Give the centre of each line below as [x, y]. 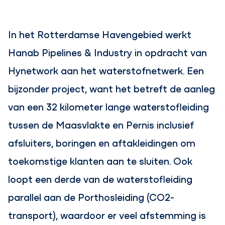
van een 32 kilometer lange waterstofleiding [109, 106]
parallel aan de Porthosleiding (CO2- [91, 197]
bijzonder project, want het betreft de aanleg [112, 88]
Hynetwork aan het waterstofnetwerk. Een [106, 70]
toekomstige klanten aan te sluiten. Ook [100, 161]
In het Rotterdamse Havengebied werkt [100, 34]
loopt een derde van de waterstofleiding [100, 179]
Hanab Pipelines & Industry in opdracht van [108, 52]
